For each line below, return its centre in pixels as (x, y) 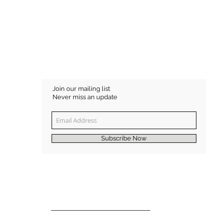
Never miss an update (85, 97)
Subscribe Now (124, 138)
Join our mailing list (81, 89)
